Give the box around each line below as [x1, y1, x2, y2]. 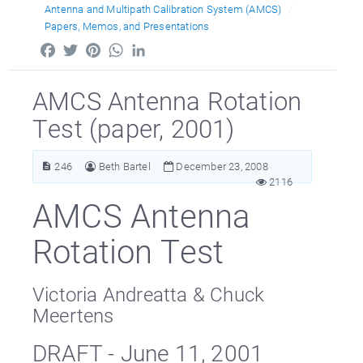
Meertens [32, 302, 114, 328]
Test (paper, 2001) [32, 111, 235, 144]
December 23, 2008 [173, 159, 268, 173]
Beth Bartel [98, 159, 151, 173]
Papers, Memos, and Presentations [45, 19, 210, 33]
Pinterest [103, 39, 150, 54]
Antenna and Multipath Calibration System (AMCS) [45, 2, 282, 16]
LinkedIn [148, 39, 192, 54]
